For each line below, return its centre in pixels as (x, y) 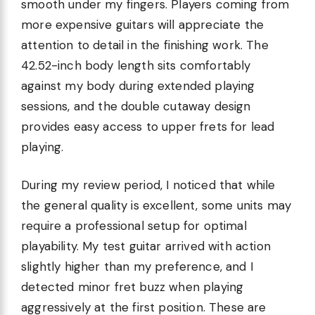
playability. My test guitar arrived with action (146, 246)
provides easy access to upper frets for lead (148, 126)
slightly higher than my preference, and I (137, 267)
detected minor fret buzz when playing (133, 287)
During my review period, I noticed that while (148, 185)
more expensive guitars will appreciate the (143, 24)
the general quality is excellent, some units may (156, 206)
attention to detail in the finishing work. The (145, 45)
